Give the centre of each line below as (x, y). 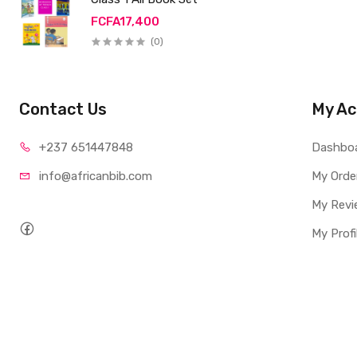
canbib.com (121, 176)
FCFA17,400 (126, 22)
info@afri (65, 176)
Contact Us (63, 109)
